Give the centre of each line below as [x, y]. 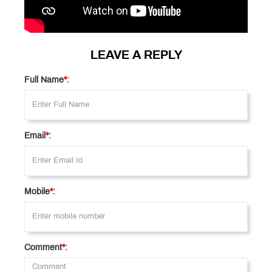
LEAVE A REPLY [136, 56]
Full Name [44, 81]
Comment [43, 248]
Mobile [37, 192]
